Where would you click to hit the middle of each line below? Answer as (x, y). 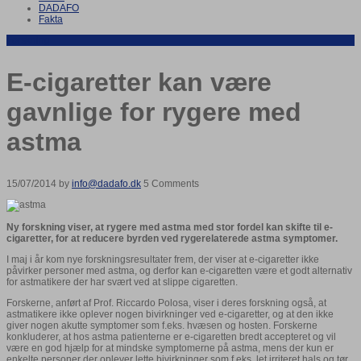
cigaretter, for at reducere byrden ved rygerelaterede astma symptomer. (172, 239)
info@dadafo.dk (106, 184)
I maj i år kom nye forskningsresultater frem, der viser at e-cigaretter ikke (163, 260)
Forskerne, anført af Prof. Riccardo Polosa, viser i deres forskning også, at (166, 303)
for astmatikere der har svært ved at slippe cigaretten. (122, 282)
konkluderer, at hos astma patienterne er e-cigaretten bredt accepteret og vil (171, 337)
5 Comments (171, 184)
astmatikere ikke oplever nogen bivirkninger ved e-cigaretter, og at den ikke (170, 315)
